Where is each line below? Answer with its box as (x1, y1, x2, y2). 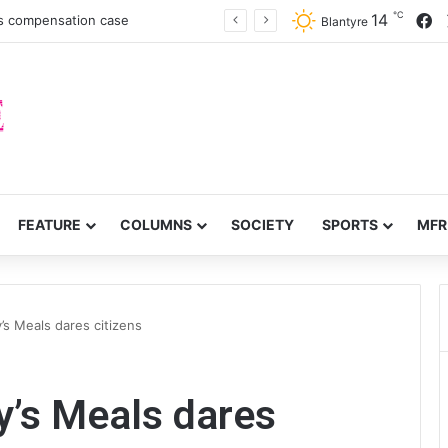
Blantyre (321, 14, 368, 29)
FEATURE (18, 216, 81, 233)
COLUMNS (120, 216, 192, 233)
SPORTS (322, 216, 378, 233)
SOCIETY (231, 216, 294, 233)
